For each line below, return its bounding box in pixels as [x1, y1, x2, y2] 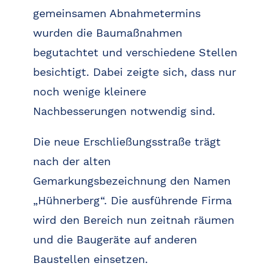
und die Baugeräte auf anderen [32, 233, 197, 246]
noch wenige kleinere [32, 85, 146, 98]
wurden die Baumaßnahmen [32, 26, 182, 40]
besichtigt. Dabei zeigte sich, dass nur [32, 65, 236, 79]
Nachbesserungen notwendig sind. [32, 105, 215, 118]
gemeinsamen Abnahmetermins [32, 7, 201, 20]
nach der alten [32, 155, 111, 168]
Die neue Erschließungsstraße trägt [32, 135, 221, 149]
